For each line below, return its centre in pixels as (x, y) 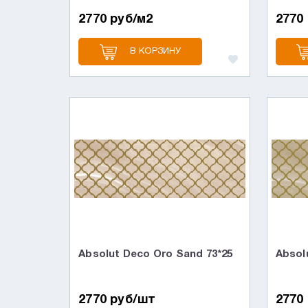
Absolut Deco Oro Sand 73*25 (156, 254)
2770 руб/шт (117, 300)
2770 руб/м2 (116, 19)
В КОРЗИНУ (155, 52)
